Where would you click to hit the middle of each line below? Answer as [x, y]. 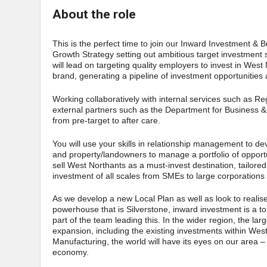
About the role [94, 15]
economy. [71, 252]
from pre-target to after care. [106, 121]
